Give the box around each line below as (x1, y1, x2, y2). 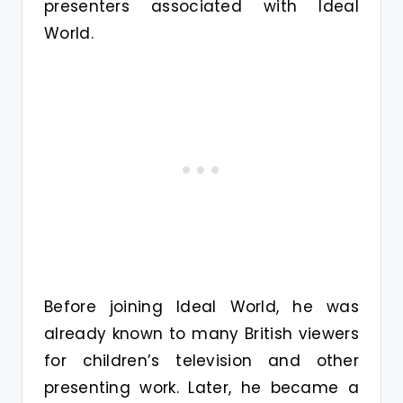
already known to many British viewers (44, 322, 359, 345)
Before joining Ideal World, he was (44, 295, 359, 318)
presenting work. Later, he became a (44, 376, 359, 399)
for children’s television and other (44, 349, 359, 372)
